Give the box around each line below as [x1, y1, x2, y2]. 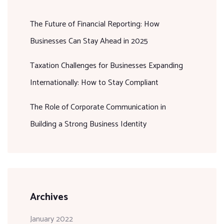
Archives [30, 188, 68, 205]
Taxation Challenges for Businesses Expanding [30, 58, 183, 72]
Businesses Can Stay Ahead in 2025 [30, 34, 148, 48]
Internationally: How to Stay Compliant [30, 75, 158, 89]
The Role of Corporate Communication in [30, 100, 166, 114]
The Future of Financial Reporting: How [30, 17, 159, 31]
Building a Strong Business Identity [30, 117, 146, 131]
